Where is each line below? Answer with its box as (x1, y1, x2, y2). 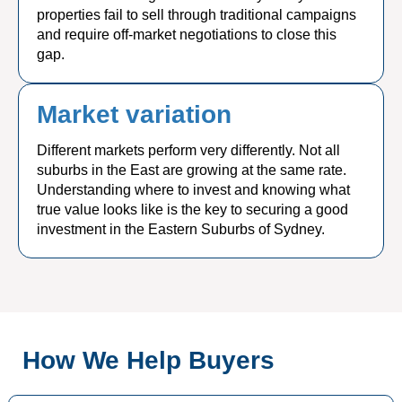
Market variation (37, 100, 232, 128)
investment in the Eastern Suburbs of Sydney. (37, 222, 325, 237)
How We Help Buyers (22, 346, 275, 374)
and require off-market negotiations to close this (37, 27, 336, 42)
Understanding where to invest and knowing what (37, 182, 350, 197)
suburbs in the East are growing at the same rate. (37, 162, 346, 178)
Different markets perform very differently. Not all (37, 143, 340, 158)
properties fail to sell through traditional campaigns (37, 7, 356, 22)
